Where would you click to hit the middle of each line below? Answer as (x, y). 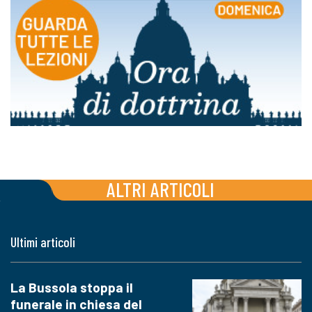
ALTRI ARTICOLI (160, 189)
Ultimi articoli (43, 242)
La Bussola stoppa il (72, 287)
